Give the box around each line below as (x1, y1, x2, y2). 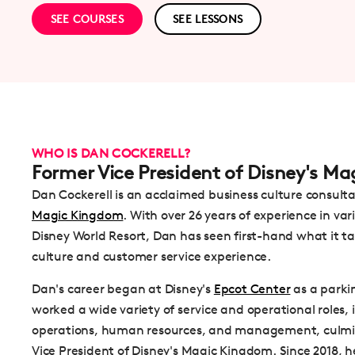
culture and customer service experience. (32, 249, 271, 265)
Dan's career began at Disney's (32, 281, 214, 296)
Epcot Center (213, 281, 291, 296)
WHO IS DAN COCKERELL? (32, 146, 191, 162)
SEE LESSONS (173, 12, 243, 26)
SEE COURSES (50, 12, 124, 26)
